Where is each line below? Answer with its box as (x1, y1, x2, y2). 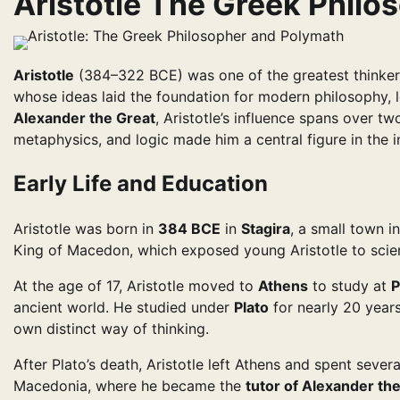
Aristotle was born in (13, 219, 158, 237)
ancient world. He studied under (13, 297, 234, 316)
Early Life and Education (13, 170, 268, 196)
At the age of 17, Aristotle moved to (13, 276, 258, 295)
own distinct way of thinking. (13, 319, 209, 337)
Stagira (241, 219, 290, 237)
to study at (308, 276, 391, 295)
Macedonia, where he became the (13, 376, 246, 395)
